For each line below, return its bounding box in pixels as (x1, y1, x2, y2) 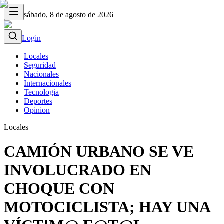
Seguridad (24, 61, 56, 69)
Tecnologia (24, 88, 59, 96)
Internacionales (24, 79, 71, 87)
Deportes (24, 97, 52, 105)
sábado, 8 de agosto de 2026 (24, 10, 113, 19)
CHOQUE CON (4, 179, 114, 198)
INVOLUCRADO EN (4, 161, 151, 179)
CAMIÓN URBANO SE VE (4, 142, 194, 161)
